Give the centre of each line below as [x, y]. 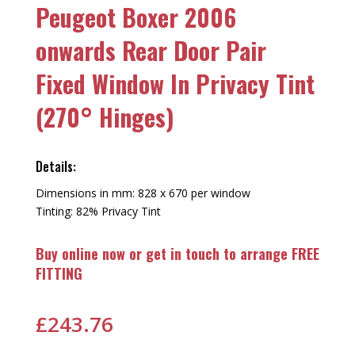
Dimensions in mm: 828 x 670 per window [143, 193]
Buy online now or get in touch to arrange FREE [177, 254]
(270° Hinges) [105, 117]
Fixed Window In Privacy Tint [175, 84]
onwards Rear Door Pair [151, 50]
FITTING [59, 273]
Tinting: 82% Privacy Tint [98, 211]
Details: [55, 166]
